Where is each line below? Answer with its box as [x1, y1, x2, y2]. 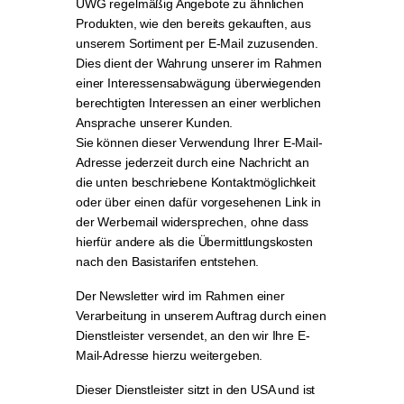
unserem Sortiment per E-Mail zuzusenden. [76, 36, 319, 50]
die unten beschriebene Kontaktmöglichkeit [76, 175, 316, 189]
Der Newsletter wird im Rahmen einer [76, 289, 285, 303]
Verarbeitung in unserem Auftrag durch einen [76, 308, 326, 323]
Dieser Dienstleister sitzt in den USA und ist [76, 382, 316, 397]
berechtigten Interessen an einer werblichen [76, 96, 321, 110]
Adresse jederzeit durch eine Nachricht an [76, 155, 309, 170]
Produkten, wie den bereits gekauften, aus [76, 16, 311, 31]
